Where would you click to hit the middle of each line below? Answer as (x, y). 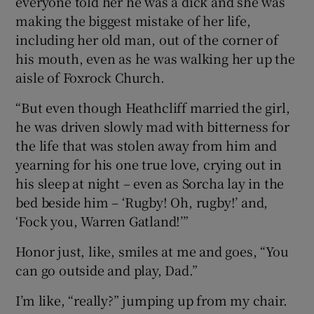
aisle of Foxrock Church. (90, 77)
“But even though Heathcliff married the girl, (153, 108)
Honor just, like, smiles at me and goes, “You (152, 251)
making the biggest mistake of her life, (133, 21)
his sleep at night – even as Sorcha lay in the (150, 183)
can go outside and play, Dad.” (107, 270)
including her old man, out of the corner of (147, 40)
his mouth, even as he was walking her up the (155, 59)
